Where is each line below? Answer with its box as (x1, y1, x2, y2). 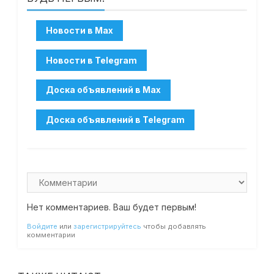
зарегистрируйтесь (73, 221, 141, 231)
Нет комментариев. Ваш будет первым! (26, 201, 196, 212)
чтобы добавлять (141, 221, 206, 231)
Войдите (26, 221, 57, 231)
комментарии (26, 230, 75, 239)
